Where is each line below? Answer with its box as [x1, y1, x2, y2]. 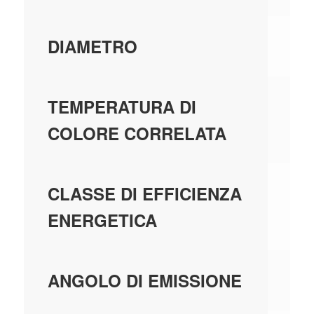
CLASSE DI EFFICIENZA [47, 182, 242, 206]
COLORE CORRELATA [47, 121, 226, 146]
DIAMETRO [47, 34, 137, 59]
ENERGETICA [47, 208, 157, 233]
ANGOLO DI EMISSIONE [47, 268, 242, 293]
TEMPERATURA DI [47, 95, 196, 119]
